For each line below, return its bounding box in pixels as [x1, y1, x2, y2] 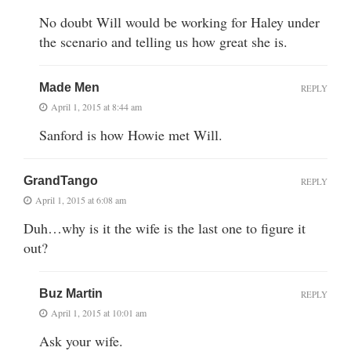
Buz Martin [39, 286, 103, 300]
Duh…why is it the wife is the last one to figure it [24, 218, 306, 237]
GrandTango [24, 173, 98, 187]
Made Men [39, 80, 100, 94]
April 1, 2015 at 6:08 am [35, 193, 126, 206]
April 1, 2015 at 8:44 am [51, 100, 142, 113]
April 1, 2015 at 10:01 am [51, 306, 147, 319]
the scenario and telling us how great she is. [39, 31, 288, 51]
